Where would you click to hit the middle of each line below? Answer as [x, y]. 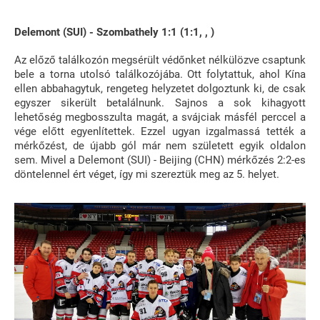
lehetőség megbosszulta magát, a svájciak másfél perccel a [160, 117]
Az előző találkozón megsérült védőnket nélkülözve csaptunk [160, 60]
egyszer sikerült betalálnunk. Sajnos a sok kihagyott [160, 102]
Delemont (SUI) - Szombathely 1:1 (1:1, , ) [114, 32]
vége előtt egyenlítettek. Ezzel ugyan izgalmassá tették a [160, 131]
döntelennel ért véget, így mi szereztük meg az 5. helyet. [147, 174]
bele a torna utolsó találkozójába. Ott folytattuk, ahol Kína [160, 74]
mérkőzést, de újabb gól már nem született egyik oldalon [160, 145]
